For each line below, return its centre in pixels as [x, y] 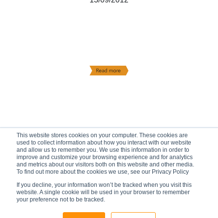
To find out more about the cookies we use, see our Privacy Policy [103, 172]
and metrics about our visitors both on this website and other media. [105, 164]
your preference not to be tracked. [61, 200]
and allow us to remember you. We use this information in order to [103, 150]
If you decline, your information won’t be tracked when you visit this [104, 185]
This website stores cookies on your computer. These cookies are [102, 135]
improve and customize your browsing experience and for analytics [105, 157]
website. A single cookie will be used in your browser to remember [103, 192]
